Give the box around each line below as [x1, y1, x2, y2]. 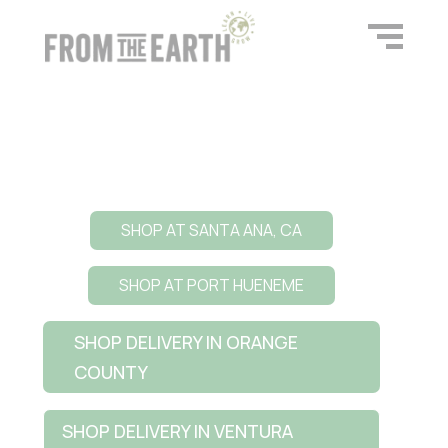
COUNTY [74, 360, 149, 385]
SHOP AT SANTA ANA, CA [120, 219, 302, 241]
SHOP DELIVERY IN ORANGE [74, 330, 299, 355]
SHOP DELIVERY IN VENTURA [62, 418, 294, 443]
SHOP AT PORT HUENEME [118, 274, 304, 296]
